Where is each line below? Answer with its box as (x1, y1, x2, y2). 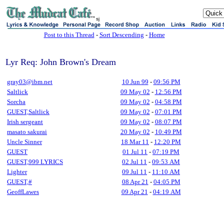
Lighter (7, 168, 27, 175)
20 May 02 (120, 128, 150, 135)
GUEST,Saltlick (7, 108, 49, 115)
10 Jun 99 (121, 78, 148, 85)
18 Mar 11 (121, 138, 149, 145)
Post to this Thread (43, 31, 94, 38)
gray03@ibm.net (7, 78, 52, 85)
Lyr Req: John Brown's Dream (5, 57, 116, 67)
